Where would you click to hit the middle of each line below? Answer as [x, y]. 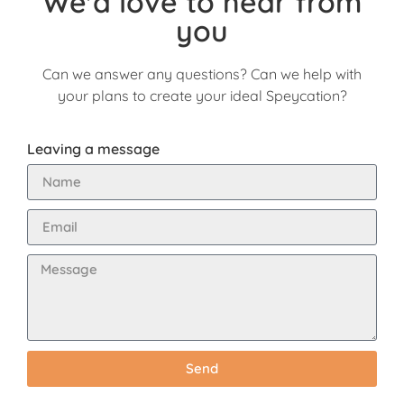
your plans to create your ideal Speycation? [202, 96]
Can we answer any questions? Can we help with [202, 74]
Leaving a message [93, 148]
